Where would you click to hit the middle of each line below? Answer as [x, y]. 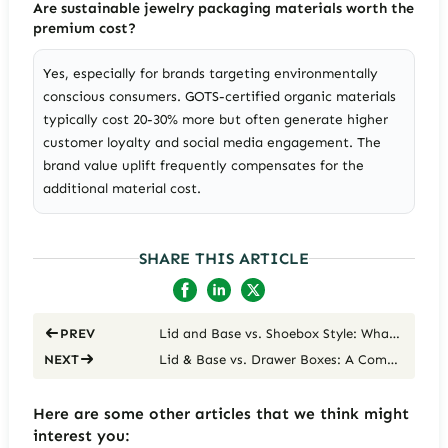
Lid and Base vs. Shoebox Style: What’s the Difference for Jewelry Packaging [394, 333]
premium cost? [84, 27]
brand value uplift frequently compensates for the [204, 166]
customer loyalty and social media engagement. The [212, 143]
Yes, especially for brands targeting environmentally [211, 74]
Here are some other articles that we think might [220, 413]
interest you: [80, 435]
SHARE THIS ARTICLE [224, 258]
